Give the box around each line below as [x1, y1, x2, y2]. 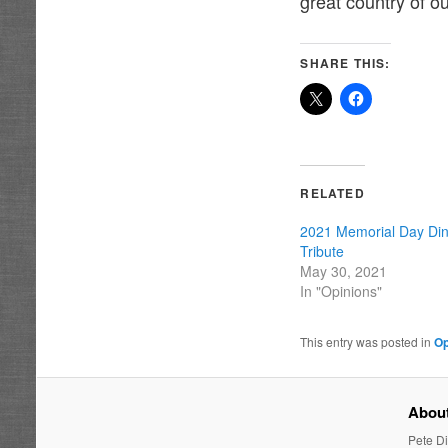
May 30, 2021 [300, 260, 388, 281]
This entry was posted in [300, 332, 435, 350]
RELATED [300, 183, 365, 202]
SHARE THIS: [300, 53, 391, 72]
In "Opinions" [300, 280, 383, 301]
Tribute [300, 240, 345, 261]
